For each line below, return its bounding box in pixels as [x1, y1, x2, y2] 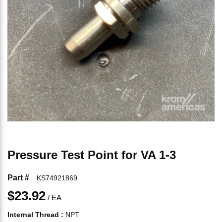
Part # [7, 173, 29, 182]
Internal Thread [7, 211, 59, 219]
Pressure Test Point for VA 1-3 [7, 148, 176, 162]
